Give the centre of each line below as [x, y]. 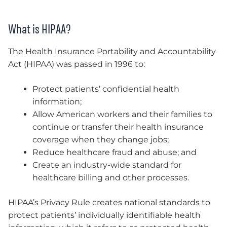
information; [57, 102]
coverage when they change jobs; [101, 140]
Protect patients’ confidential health [106, 89]
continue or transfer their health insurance [118, 127]
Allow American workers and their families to [122, 115]
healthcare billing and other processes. [111, 178]
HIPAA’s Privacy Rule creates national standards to [109, 203]
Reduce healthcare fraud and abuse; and [115, 153]
